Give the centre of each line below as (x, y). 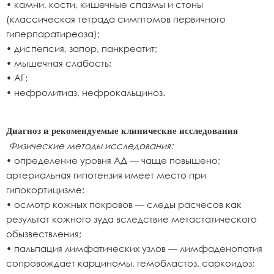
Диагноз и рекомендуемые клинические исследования (122, 131)
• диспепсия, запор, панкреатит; (82, 48)
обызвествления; (44, 234)
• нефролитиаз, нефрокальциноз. (86, 92)
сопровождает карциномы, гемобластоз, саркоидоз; (130, 263)
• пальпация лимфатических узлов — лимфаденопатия (134, 248)
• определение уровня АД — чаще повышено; (113, 160)
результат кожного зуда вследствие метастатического (131, 219)
